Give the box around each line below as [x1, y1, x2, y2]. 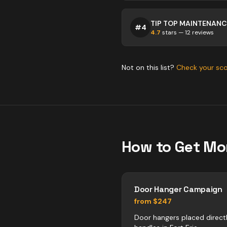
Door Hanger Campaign [134, 184, 222, 195]
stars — [161, 28, 185, 36]
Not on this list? [122, 63, 176, 72]
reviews [191, 28, 214, 36]
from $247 [134, 197, 172, 206]
